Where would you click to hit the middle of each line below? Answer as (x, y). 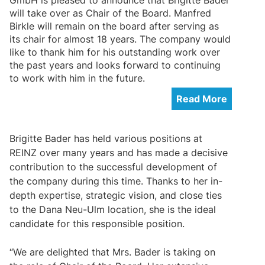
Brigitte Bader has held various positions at (106, 138)
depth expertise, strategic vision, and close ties (116, 195)
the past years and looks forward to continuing (115, 65)
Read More (202, 98)
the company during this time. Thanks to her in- (116, 181)
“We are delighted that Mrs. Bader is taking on (112, 252)
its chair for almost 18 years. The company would (120, 39)
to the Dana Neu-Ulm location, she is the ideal (113, 209)
